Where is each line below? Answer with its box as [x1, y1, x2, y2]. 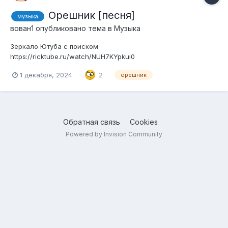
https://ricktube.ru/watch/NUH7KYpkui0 [10, 52, 135, 61]
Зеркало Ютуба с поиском [10, 42, 98, 51]
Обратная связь [63, 118, 120, 127]
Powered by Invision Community [66, 130, 162, 138]
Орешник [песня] [48, 9, 135, 22]
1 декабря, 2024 [20, 70, 72, 79]
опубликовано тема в [34, 24, 114, 33]
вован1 [10, 24, 34, 33]
